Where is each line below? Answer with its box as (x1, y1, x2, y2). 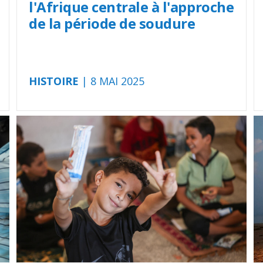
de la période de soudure (29, 14, 195, 33)
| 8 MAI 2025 (79, 73, 144, 88)
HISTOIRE (29, 73, 79, 88)
